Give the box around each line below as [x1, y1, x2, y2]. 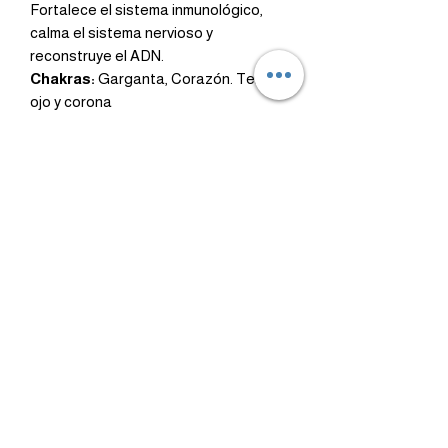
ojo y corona [30, 93, 112, 111]
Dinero [287, 220, 328, 237]
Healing [57, 220, 104, 237]
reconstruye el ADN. [30, 47, 164, 65]
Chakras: [30, 70, 95, 88]
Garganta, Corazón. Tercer [98, 70, 282, 88]
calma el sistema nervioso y [30, 24, 213, 42]
